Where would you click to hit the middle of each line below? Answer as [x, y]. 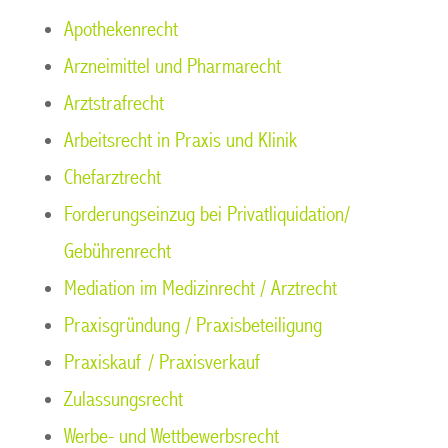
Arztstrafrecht [114, 103]
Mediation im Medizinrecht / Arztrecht [200, 288]
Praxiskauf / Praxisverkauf [162, 362]
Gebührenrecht [117, 251]
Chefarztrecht [112, 177]
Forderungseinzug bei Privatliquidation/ [207, 214]
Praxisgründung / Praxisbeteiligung [193, 325]
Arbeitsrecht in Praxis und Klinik [180, 140]
